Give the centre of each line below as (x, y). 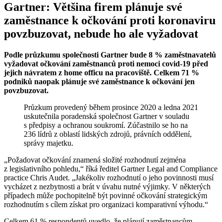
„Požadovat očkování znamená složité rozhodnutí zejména (95, 160)
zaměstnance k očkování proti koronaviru (110, 20)
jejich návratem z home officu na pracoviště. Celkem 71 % (102, 72)
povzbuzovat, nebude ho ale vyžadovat (101, 33)
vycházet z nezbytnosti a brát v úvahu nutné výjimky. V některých (107, 186)
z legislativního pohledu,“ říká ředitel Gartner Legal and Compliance (111, 168)
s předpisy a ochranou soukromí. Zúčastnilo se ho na (106, 125)
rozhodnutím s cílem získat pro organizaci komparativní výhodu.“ (106, 204)
